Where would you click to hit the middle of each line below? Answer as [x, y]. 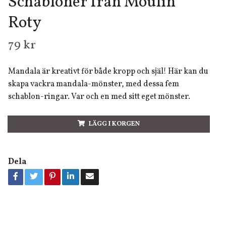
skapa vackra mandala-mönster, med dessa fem [93, 84]
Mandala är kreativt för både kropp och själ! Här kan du [108, 72]
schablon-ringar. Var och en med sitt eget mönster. [99, 97]
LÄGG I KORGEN [114, 124]
